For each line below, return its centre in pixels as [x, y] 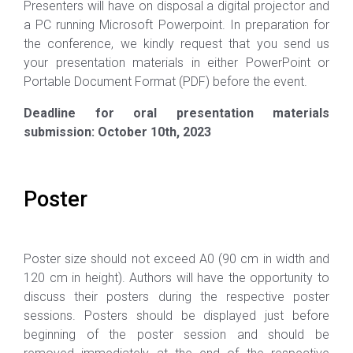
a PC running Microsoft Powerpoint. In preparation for [176, 24]
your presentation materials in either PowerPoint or [176, 62]
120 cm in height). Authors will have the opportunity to [176, 277]
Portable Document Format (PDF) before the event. [165, 81]
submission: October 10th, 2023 [117, 132]
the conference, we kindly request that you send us [176, 43]
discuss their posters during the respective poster [176, 296]
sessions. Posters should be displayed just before [176, 315]
